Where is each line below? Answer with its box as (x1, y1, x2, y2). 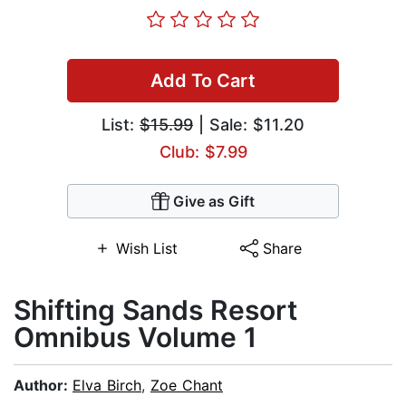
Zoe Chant (150, 376, 223, 395)
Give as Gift (173, 192, 255, 211)
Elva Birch (72, 376, 141, 395)
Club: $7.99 (159, 142, 247, 162)
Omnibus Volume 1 (14, 321, 256, 354)
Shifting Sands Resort (14, 294, 297, 327)
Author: (14, 376, 72, 395)
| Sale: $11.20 (193, 115, 304, 135)
